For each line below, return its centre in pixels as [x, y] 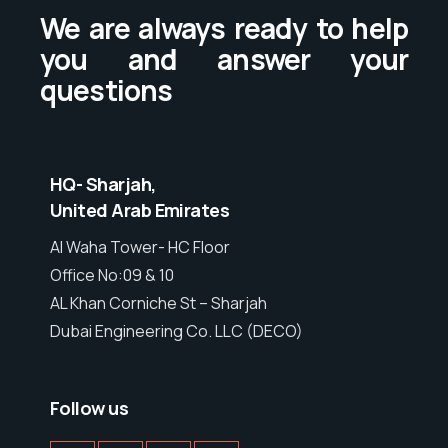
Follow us [89, 408]
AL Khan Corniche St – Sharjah [158, 303]
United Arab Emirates [140, 210]
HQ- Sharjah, [103, 184]
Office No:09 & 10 [112, 275]
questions [106, 90]
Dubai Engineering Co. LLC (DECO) [176, 331]
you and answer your [224, 59]
